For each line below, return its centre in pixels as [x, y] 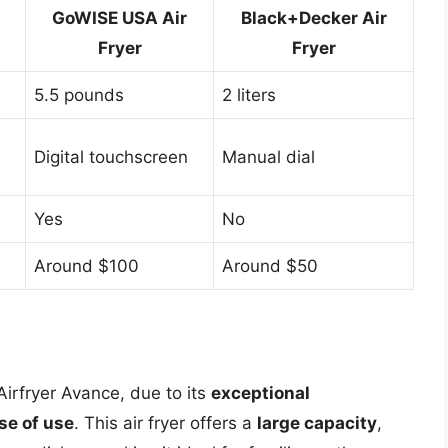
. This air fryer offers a [165, 422]
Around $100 [86, 266]
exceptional [260, 392]
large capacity [317, 422]
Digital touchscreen [111, 157]
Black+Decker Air [313, 18]
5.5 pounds [79, 95]
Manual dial [268, 157]
